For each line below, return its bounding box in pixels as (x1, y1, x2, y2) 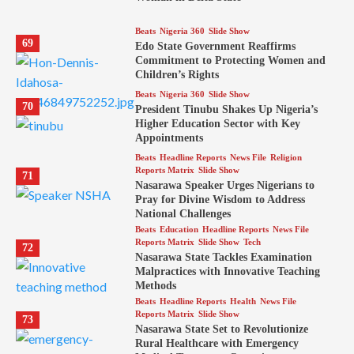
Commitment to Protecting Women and (134, 54, 326, 66)
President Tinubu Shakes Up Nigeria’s (134, 103, 318, 115)
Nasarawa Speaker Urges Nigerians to (134, 179, 314, 191)
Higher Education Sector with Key (134, 117, 300, 130)
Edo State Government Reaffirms (134, 40, 296, 52)
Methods (134, 279, 176, 292)
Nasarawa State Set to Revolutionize (134, 322, 308, 335)
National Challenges (134, 207, 231, 220)
